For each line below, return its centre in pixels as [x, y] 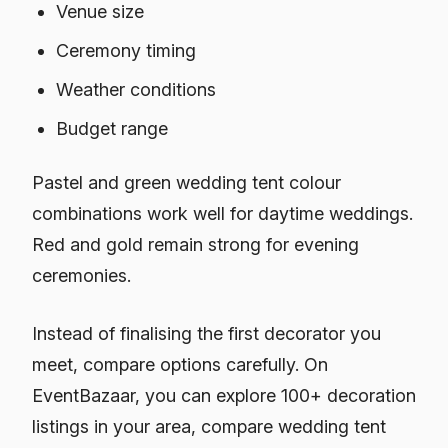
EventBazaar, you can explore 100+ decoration [224, 395]
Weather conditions [136, 90]
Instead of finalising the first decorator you [206, 333]
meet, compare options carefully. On [180, 364]
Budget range [112, 129]
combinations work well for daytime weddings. [222, 213]
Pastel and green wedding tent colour [186, 182]
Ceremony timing [126, 50]
